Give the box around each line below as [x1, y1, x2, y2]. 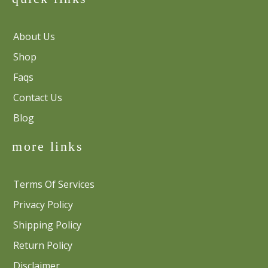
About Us [13, 30, 55, 44]
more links [12, 139, 83, 154]
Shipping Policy [13, 218, 81, 232]
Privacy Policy [13, 198, 73, 212]
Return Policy [13, 239, 72, 252]
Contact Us [13, 91, 62, 105]
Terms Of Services [13, 178, 95, 191]
